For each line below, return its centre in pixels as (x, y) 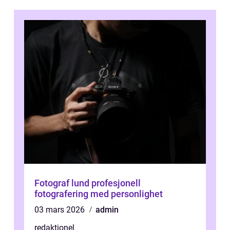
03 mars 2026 (61, 209)
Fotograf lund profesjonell (63, 183)
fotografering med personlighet (99, 194)
